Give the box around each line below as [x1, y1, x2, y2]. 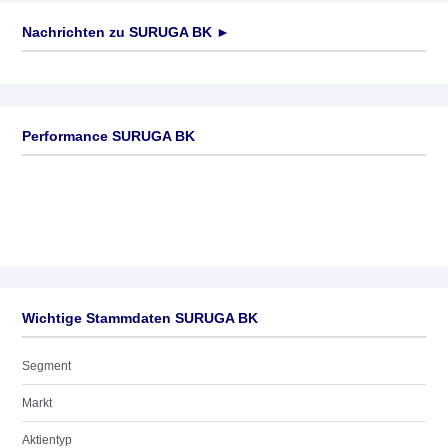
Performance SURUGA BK [22, 128, 195, 144]
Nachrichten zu [22, 24, 125, 40]
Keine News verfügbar [22, 64, 143, 78]
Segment [22, 359, 71, 373]
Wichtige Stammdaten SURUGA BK [22, 310, 258, 326]
